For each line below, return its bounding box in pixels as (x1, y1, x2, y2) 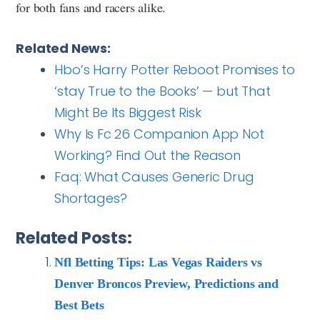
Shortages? (54, 189, 127, 207)
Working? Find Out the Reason (54, 146, 241, 164)
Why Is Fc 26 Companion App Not (54, 124, 264, 143)
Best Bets (54, 297, 104, 312)
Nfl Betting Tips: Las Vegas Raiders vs (54, 254, 262, 269)
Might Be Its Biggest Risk (54, 103, 201, 121)
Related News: (16, 39, 111, 57)
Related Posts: (16, 226, 132, 249)
